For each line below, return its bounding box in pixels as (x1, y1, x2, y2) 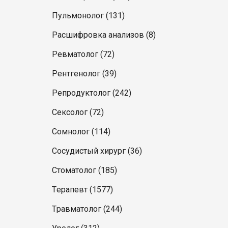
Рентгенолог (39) (52, 69, 117, 78)
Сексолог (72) (52, 107, 104, 117)
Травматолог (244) (52, 204, 122, 214)
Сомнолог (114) (52, 127, 110, 136)
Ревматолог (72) (52, 49, 115, 59)
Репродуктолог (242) (52, 88, 131, 98)
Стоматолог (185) (52, 165, 117, 175)
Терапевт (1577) (52, 185, 113, 194)
